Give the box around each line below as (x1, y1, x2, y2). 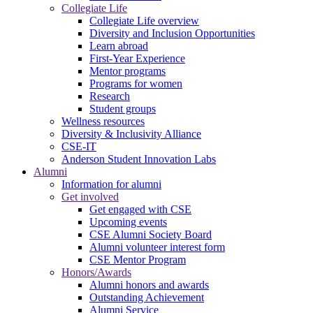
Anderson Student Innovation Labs (61, 152, 216, 165)
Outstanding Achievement (89, 291, 204, 303)
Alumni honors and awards (89, 278, 209, 291)
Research (89, 89, 130, 102)
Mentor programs (89, 64, 166, 77)
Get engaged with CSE (89, 203, 191, 215)
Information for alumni (61, 177, 161, 190)
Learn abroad (89, 39, 148, 52)
